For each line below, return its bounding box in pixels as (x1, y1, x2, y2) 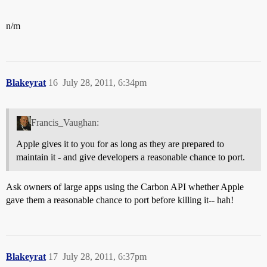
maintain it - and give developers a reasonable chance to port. (16, 151, 245, 162)
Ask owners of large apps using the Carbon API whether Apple (6, 181, 244, 192)
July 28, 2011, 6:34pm (63, 77, 147, 88)
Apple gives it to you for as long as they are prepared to (16, 138, 224, 149)
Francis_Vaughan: (30, 117, 99, 128)
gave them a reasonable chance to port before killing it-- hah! (6, 194, 234, 205)
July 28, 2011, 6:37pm (63, 251, 147, 262)
